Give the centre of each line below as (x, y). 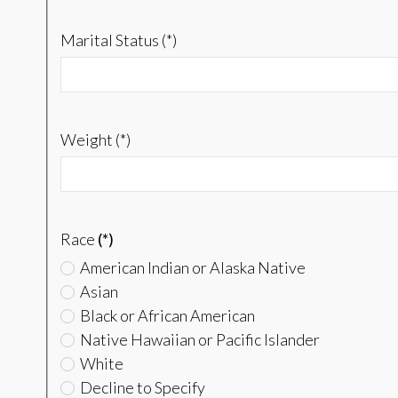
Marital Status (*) (118, 40)
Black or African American (166, 316)
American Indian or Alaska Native (191, 268)
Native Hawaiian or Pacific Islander (198, 340)
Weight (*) (95, 140)
